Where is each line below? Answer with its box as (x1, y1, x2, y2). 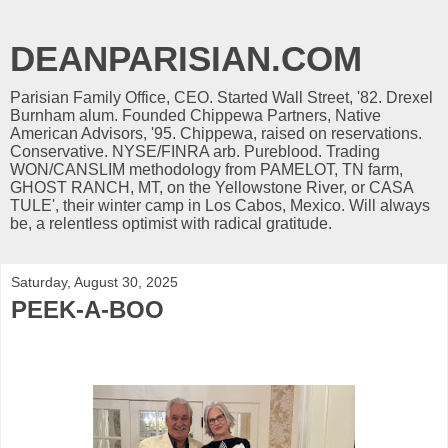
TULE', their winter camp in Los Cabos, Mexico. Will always (10, 197, 430, 214)
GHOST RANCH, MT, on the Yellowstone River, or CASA (10, 179, 413, 196)
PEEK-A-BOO (11, 296, 164, 323)
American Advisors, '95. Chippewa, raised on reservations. (10, 125, 422, 142)
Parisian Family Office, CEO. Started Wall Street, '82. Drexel (10, 89, 433, 106)
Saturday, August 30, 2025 (11, 274, 178, 290)
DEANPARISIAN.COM (10, 40, 362, 78)
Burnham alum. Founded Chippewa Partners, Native (10, 107, 381, 124)
